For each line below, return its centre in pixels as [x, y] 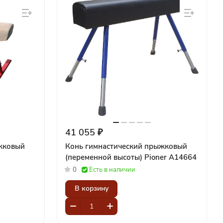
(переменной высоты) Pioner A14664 [131, 157]
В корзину [91, 189]
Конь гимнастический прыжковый [126, 146]
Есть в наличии [112, 169]
